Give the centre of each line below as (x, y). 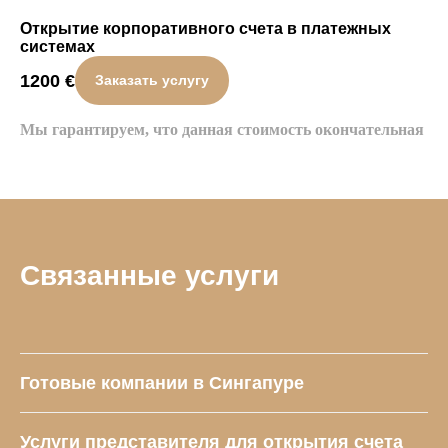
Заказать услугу (152, 80)
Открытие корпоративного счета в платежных (205, 28)
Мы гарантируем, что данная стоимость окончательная (222, 130)
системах (57, 46)
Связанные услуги (149, 276)
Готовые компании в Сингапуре (162, 383)
